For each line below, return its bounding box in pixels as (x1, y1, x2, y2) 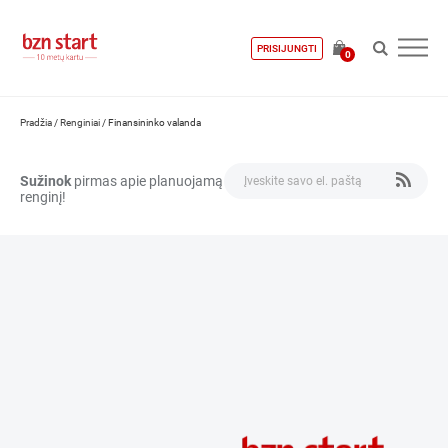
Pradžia (20, 117, 52, 128)
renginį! (20, 189, 66, 205)
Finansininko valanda (108, 117, 201, 128)
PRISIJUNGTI (257, 42, 317, 54)
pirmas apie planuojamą (71, 173, 223, 189)
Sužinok (20, 173, 71, 189)
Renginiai (60, 117, 100, 128)
